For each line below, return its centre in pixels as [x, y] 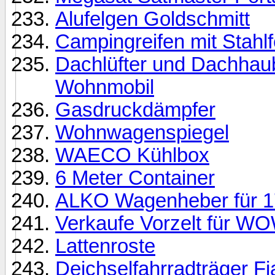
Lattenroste [105, 246]
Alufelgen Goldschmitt [153, 19]
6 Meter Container [135, 178]
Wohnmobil [105, 87]
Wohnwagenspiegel [142, 132]
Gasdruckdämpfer [135, 110]
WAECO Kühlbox [132, 155]
